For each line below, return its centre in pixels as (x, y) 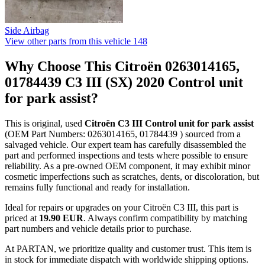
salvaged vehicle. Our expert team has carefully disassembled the (125, 144)
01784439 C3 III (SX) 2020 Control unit (124, 82)
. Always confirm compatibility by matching (165, 218)
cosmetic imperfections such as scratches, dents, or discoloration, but (132, 176)
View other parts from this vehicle (68, 41)
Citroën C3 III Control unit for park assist (169, 123)
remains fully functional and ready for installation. (97, 187)
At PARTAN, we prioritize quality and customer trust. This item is (128, 248)
